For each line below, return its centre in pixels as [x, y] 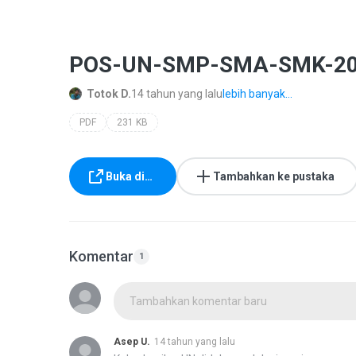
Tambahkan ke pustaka [274, 176]
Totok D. [109, 94]
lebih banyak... [257, 94]
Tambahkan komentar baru [198, 301]
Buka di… [129, 176]
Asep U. [132, 342]
